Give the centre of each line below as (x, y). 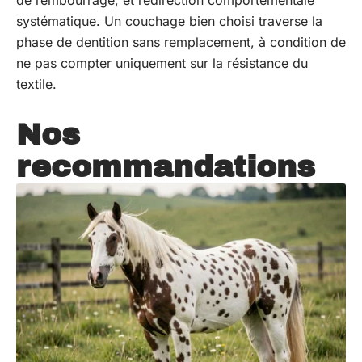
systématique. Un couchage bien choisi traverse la (169, 21)
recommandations (166, 167)
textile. (36, 84)
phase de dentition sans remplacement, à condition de (181, 42)
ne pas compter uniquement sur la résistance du (162, 63)
